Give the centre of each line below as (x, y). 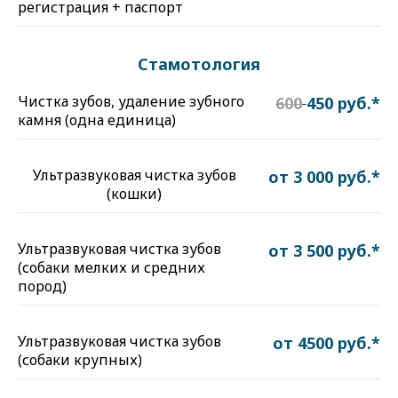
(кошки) (134, 194)
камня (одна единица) (97, 120)
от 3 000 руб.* (324, 177)
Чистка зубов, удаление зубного (131, 101)
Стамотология (199, 64)
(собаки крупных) (80, 360)
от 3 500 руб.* (324, 251)
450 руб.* (343, 103)
